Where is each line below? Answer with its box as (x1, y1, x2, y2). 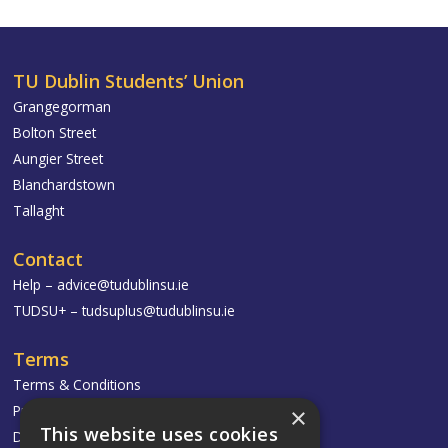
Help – (13, 275, 58, 295)
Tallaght (13, 201, 65, 221)
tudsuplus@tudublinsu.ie (82, 301, 236, 321)
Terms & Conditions (13, 375, 142, 395)
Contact (13, 247, 84, 272)
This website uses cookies (40, 422, 278, 446)
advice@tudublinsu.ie (57, 275, 190, 295)
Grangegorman (13, 97, 112, 117)
